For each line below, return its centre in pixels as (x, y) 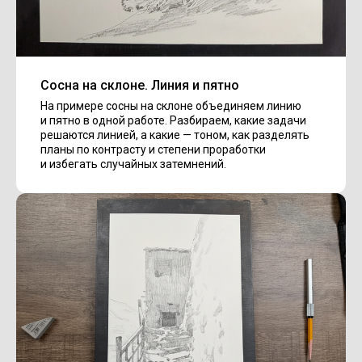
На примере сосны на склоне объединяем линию (171, 106)
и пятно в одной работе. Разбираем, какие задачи (173, 121)
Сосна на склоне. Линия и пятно (140, 86)
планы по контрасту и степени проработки (153, 150)
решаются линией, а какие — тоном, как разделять (175, 135)
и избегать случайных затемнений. (133, 164)
